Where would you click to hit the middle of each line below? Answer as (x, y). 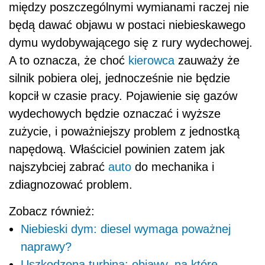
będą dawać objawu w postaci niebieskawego (127, 25)
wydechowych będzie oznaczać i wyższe (115, 113)
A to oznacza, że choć (69, 60)
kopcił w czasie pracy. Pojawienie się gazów (123, 96)
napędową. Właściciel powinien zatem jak (117, 149)
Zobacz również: (52, 211)
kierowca (151, 60)
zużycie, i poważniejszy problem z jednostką (124, 131)
